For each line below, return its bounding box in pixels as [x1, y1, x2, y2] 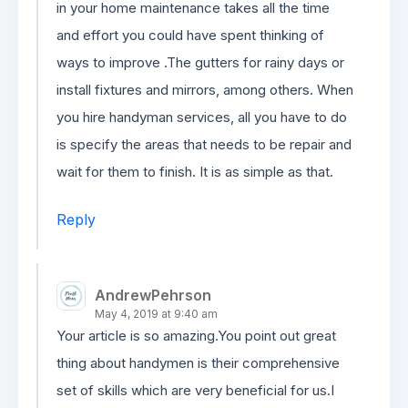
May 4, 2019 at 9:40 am [95, 307, 218, 321]
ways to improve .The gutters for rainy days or [56, 54, 344, 71]
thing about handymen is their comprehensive [56, 354, 340, 372]
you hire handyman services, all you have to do [56, 108, 347, 126]
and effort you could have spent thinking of [56, 26, 324, 44]
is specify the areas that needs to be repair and [56, 136, 352, 153]
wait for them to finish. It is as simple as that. [56, 163, 333, 180]
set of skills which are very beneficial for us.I [56, 382, 334, 399]
